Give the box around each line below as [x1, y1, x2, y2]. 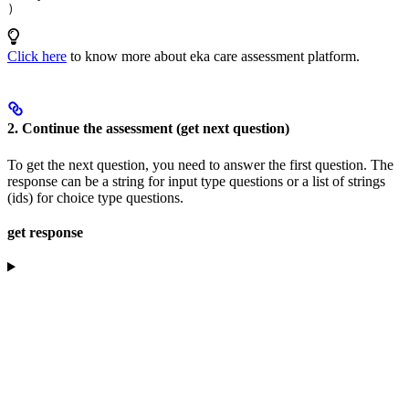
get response [7, 224, 83, 240]
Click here [7, 48, 67, 64]
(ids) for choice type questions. [7, 189, 184, 205]
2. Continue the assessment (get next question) [7, 121, 289, 137]
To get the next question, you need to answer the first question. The [7, 156, 393, 173]
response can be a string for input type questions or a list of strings [7, 173, 385, 189]
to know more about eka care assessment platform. [67, 48, 360, 64]
